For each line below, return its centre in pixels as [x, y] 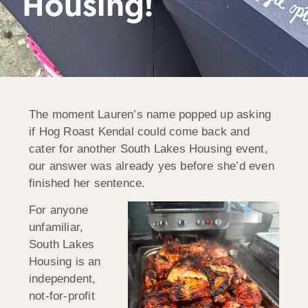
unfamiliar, [56, 228]
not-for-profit [62, 296]
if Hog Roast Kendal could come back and [139, 131]
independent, [63, 279]
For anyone [58, 210]
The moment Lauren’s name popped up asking [150, 114]
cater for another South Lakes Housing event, [148, 148]
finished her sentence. [87, 183]
